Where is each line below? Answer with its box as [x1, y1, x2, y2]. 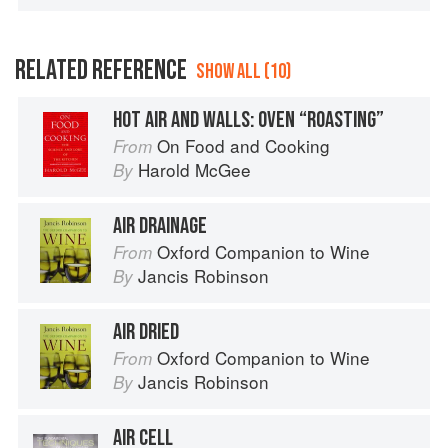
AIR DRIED [113, 318, 179, 347]
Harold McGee [138, 157, 251, 183]
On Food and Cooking [157, 133, 330, 159]
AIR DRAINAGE [113, 212, 207, 241]
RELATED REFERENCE [15, 54, 187, 88]
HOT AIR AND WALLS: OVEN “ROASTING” [113, 106, 384, 135]
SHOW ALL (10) [196, 59, 291, 85]
